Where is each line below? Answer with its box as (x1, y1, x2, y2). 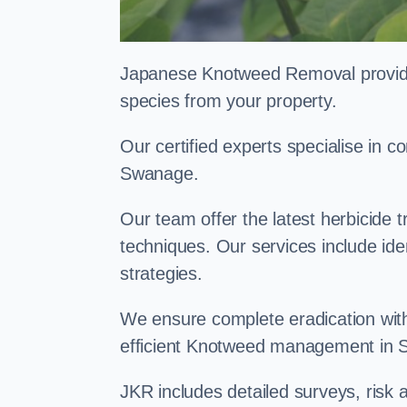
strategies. (120, 263, 203, 283)
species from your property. (120, 91, 337, 111)
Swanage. (120, 164, 199, 184)
